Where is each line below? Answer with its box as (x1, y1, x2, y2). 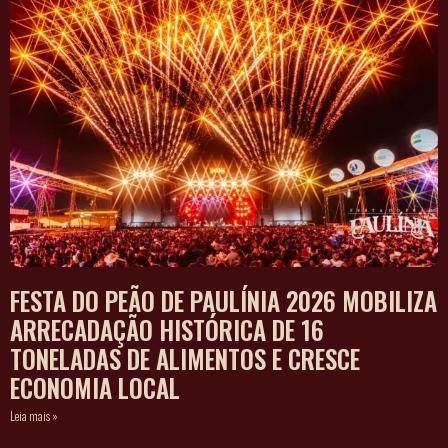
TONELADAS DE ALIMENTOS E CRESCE (10, 341, 360, 378)
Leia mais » (10, 407, 58, 425)
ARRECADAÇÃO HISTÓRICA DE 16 (10, 312, 324, 349)
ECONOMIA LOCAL (10, 370, 180, 407)
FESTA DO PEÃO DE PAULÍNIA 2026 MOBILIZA (10, 283, 437, 320)
